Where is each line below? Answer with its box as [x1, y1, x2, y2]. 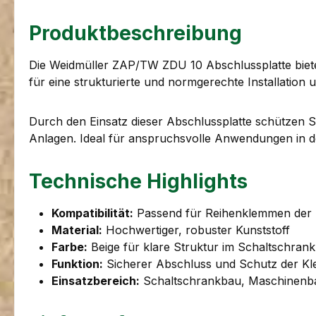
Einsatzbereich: [51, 274, 140, 288]
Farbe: [51, 240, 87, 255]
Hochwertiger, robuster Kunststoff [102, 223, 290, 238]
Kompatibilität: [51, 206, 133, 221]
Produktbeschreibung [29, 21, 242, 46]
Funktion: [51, 257, 103, 272]
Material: [51, 223, 102, 238]
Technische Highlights [29, 169, 248, 194]
